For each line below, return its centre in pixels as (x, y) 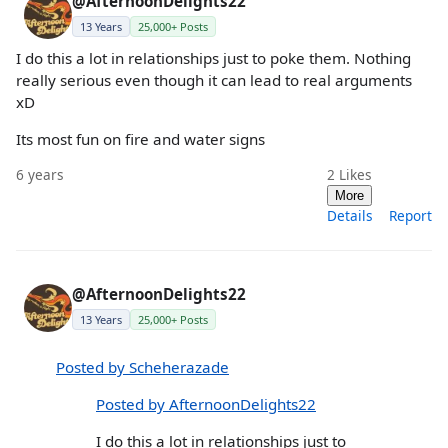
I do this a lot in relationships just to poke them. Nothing (213, 58)
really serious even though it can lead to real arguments (214, 80)
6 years (40, 175)
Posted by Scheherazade (142, 366)
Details (350, 216)
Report (410, 216)
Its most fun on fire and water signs (140, 139)
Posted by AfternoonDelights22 (206, 403)
